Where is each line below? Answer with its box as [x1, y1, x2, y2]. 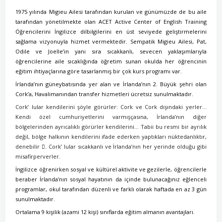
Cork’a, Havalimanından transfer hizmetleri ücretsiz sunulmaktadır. [15, 90, 194, 98]
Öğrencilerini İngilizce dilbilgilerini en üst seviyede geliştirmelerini [15, 28, 207, 35]
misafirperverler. [15, 153, 61, 160]
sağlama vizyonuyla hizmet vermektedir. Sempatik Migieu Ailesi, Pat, [15, 38, 207, 45]
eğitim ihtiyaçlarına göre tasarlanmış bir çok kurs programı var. [15, 67, 182, 75]
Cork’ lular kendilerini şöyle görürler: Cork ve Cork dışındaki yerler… [15, 103, 207, 111]
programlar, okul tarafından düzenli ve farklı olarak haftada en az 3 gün [15, 185, 207, 193]
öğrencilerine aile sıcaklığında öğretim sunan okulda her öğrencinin [15, 57, 207, 65]
